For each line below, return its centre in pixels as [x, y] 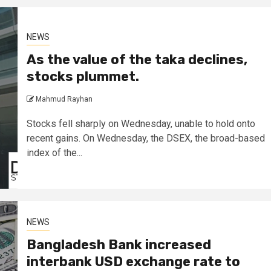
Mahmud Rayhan [64, 99]
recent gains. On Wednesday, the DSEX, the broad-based [145, 138]
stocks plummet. [83, 77]
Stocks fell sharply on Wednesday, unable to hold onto [141, 124]
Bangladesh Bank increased [119, 245]
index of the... [54, 153]
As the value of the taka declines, [137, 60]
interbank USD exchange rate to [133, 262]
